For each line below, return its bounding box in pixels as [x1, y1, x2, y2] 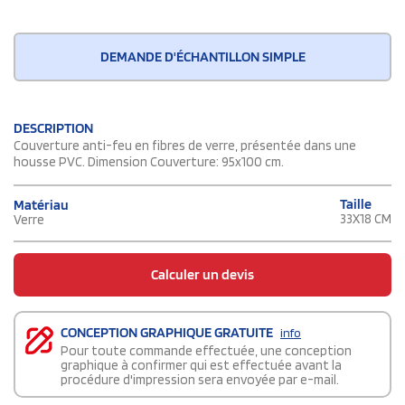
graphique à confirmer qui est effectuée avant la [61, 357, 342, 374]
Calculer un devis [151, 266, 254, 284]
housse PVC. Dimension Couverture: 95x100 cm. [14, 154, 284, 171]
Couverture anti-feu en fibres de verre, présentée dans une [14, 137, 356, 155]
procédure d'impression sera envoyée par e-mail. [61, 372, 339, 389]
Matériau [14, 195, 69, 213]
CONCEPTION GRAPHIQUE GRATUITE [61, 324, 276, 342]
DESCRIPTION [14, 119, 93, 137]
